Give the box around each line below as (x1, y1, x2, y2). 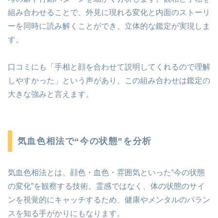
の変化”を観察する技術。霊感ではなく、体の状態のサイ (8, 182, 205, 191)
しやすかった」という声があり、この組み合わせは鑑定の (8, 76, 210, 85)
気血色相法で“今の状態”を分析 (17, 136, 152, 146)
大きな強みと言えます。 (8, 90, 93, 99)
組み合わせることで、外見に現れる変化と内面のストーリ (8, 8, 210, 17)
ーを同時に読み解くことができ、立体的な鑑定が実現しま (8, 21, 210, 30)
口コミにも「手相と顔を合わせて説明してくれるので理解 (8, 63, 210, 72)
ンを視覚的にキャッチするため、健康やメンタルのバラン (8, 196, 210, 204)
